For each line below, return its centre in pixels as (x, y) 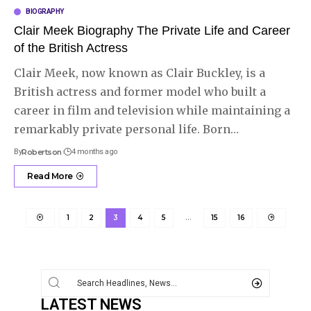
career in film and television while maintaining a (152, 110)
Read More (50, 176)
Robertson (42, 152)
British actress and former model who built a (140, 91)
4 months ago (94, 151)
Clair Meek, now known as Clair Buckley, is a (140, 73)
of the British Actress (71, 48)
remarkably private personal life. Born (122, 129)
